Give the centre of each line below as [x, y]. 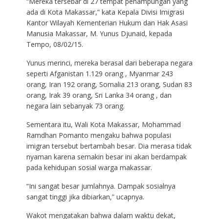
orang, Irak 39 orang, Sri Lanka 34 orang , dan [99, 95]
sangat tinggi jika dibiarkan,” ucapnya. [85, 197]
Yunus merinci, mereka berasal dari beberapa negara [109, 63]
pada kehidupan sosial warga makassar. [89, 168]
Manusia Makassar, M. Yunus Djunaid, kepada [99, 34]
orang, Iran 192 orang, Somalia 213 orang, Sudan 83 [109, 85]
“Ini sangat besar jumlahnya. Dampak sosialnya [101, 186]
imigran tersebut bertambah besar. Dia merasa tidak [109, 146]
